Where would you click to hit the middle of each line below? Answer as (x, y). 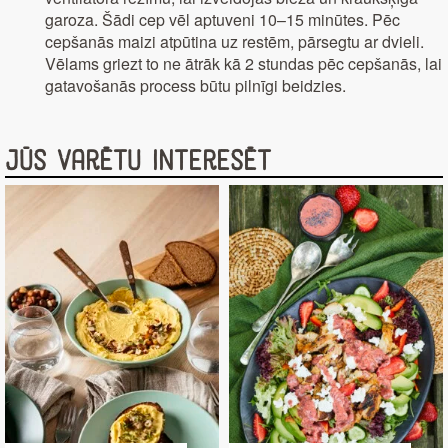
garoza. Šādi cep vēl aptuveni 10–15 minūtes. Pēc (222, 20)
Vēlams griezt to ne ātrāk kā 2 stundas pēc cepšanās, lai (243, 64)
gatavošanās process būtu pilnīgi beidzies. (195, 86)
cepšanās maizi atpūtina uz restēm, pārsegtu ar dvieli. (234, 42)
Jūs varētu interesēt (138, 162)
